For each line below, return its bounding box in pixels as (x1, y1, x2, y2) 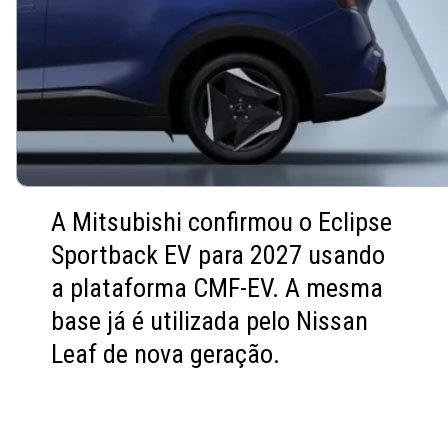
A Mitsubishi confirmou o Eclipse (51, 207, 393, 238)
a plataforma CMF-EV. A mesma (51, 273, 384, 304)
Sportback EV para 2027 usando (51, 240, 386, 271)
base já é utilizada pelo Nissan (51, 306, 369, 337)
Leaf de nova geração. (51, 339, 281, 370)
